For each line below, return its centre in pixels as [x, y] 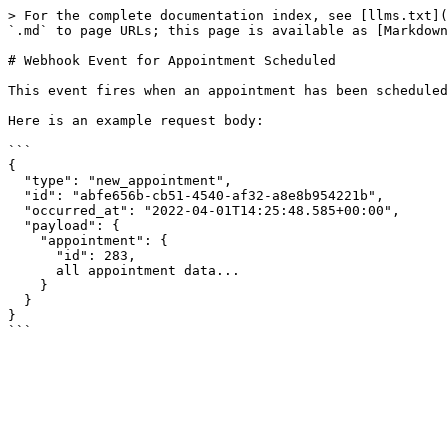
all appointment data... [32, 270]
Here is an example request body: [136, 120]
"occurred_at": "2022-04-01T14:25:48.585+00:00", [16, 210]
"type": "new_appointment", [16, 180]
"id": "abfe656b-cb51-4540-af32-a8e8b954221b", [16, 195]
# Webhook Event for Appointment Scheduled [172, 60]
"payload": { [16, 225]
